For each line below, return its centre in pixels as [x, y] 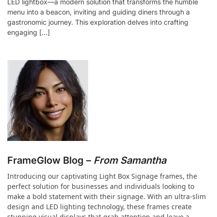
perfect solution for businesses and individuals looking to [101, 186]
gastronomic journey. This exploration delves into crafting [98, 22]
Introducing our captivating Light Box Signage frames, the [102, 176]
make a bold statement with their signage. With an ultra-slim [107, 196]
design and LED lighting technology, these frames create [100, 206]
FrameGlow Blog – [50, 160]
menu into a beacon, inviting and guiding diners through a [99, 12]
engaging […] [29, 32]
